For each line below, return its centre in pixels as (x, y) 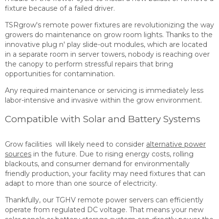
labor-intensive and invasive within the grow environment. (103, 100)
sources (18, 154)
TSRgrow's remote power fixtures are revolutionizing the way (109, 25)
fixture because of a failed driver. (60, 8)
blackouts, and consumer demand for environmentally (97, 164)
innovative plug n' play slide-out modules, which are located (106, 45)
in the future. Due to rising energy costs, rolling (112, 154)
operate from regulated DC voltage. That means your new (104, 210)
